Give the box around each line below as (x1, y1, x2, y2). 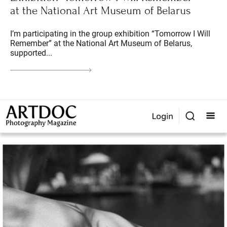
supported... (10, 48, 52, 58)
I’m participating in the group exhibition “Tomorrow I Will (10, 28, 210, 39)
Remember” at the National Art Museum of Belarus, (10, 38, 192, 48)
